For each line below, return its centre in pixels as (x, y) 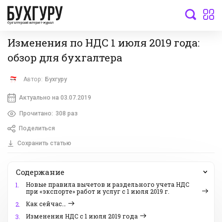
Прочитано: (36, 113)
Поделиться (37, 129)
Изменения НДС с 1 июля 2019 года (82, 216)
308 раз (66, 113)
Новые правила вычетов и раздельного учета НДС (108, 185)
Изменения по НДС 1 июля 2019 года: (104, 42)
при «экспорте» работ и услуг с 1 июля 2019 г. (98, 192)
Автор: (33, 80)
